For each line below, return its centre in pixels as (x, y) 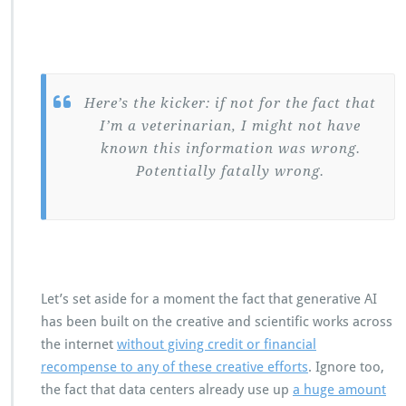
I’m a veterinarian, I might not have (230, 126)
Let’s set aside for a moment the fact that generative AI (209, 299)
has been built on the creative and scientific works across (217, 322)
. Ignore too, (346, 367)
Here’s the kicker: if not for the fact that (230, 103)
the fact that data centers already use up (167, 390)
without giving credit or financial (217, 344)
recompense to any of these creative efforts (174, 367)
